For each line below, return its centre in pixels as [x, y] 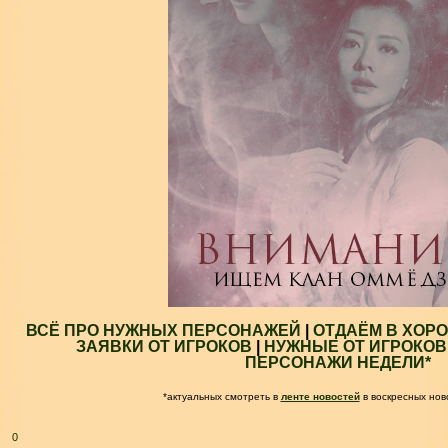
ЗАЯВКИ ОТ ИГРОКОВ [163, 346]
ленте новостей [320, 396]
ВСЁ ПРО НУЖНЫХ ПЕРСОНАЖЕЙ [163, 330]
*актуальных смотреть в [221, 396]
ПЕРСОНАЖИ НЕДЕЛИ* [338, 362]
